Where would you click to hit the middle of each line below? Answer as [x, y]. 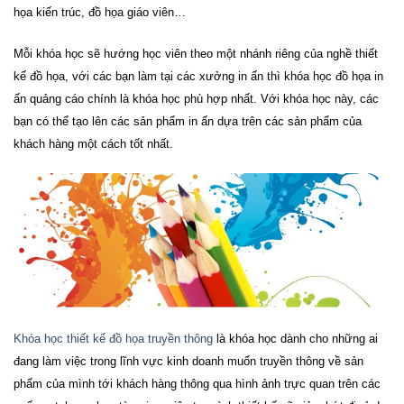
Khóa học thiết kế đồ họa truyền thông [113, 338]
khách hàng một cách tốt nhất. [93, 143]
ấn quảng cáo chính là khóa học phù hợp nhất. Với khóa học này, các [196, 98]
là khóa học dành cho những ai [295, 338]
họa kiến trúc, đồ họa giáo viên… [100, 12]
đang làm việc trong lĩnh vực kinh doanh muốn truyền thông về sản [188, 361]
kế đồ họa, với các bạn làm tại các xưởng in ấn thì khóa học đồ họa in [198, 76]
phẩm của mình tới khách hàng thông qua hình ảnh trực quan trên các [197, 383]
